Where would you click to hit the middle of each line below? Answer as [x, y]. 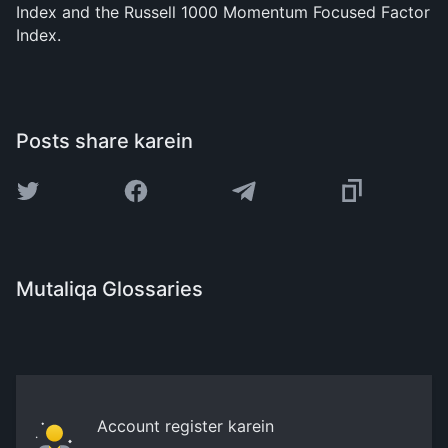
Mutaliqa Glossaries [109, 289]
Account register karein [185, 426]
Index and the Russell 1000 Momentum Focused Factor [223, 12]
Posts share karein [104, 141]
